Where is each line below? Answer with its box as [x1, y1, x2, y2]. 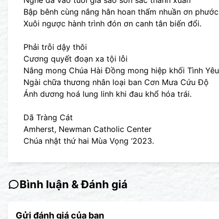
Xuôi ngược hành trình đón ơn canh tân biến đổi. [23, 19, 201, 28]
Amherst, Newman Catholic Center [23, 124, 152, 134]
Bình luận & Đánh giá [20, 178, 128, 191]
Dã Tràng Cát [23, 112, 73, 122]
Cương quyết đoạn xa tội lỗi [23, 54, 128, 64]
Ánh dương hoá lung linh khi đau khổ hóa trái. [23, 89, 192, 99]
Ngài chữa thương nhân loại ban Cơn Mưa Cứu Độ [23, 77, 209, 87]
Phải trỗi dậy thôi [23, 42, 87, 52]
